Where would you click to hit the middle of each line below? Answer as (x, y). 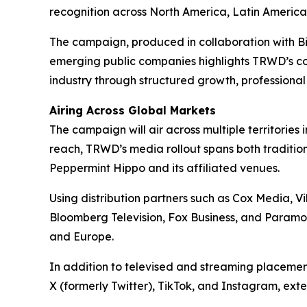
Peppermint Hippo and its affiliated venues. (164, 168)
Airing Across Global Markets (133, 111)
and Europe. (82, 237)
